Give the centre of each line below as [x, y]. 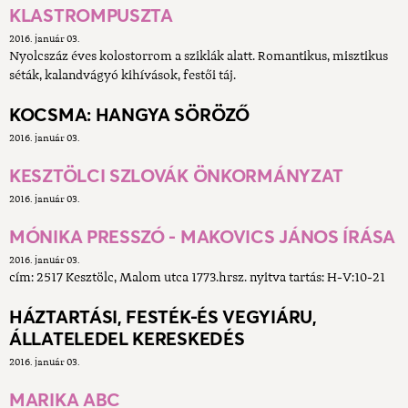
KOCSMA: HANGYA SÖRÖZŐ [129, 115]
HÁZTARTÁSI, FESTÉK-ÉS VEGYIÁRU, [163, 317]
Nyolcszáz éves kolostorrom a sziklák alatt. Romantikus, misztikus [199, 57]
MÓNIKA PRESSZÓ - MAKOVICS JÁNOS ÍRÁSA [202, 237]
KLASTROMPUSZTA [91, 16]
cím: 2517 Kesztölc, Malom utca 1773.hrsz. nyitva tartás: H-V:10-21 [197, 278]
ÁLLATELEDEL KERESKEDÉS [127, 339]
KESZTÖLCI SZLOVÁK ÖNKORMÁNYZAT [176, 176]
